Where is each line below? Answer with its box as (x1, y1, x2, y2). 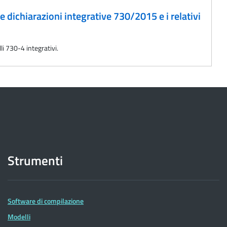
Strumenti (8, 150, 63, 171)
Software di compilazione (8, 196, 84, 207)
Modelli (8, 211, 30, 222)
